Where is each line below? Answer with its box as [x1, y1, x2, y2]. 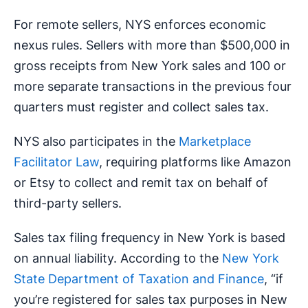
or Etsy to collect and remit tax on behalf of [14, 175, 268, 190]
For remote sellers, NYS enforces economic [14, 17, 266, 32]
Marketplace [179, 134, 251, 149]
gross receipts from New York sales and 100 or [14, 58, 286, 74]
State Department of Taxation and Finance [14, 272, 264, 287]
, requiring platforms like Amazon [99, 155, 291, 170]
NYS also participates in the [14, 134, 179, 149]
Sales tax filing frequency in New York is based [14, 230, 285, 245]
